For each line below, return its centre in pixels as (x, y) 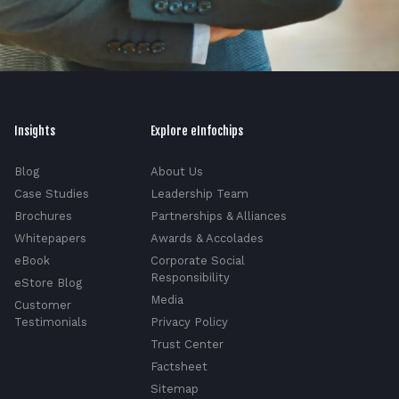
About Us (177, 171)
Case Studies (52, 193)
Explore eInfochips (197, 130)
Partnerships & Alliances (219, 216)
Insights (35, 130)
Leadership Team (200, 193)
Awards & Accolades (208, 238)
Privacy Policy (190, 322)
